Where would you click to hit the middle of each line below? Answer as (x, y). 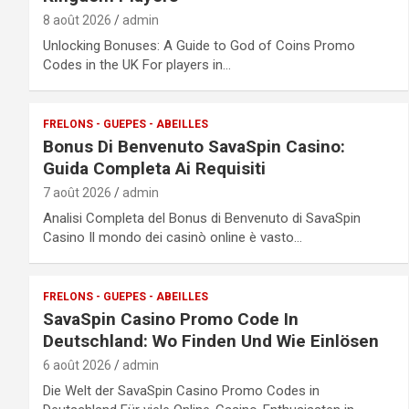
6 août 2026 (77, 365)
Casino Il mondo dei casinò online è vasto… (173, 237)
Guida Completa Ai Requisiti (154, 168)
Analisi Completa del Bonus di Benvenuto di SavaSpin (202, 218)
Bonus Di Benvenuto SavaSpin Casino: (194, 146)
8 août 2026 (77, 20)
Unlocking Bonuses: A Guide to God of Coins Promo (199, 45)
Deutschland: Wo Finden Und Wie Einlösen (211, 341)
